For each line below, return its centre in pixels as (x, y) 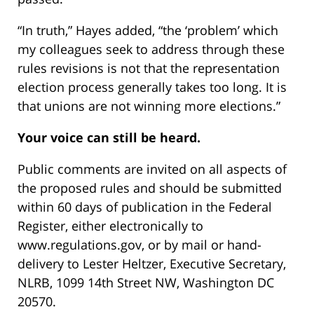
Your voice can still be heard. (109, 137)
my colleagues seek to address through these (151, 49)
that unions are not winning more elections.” (149, 105)
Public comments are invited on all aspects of (152, 169)
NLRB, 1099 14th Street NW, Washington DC (146, 282)
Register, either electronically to (110, 225)
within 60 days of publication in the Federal (145, 206)
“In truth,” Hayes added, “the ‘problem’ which (148, 30)
